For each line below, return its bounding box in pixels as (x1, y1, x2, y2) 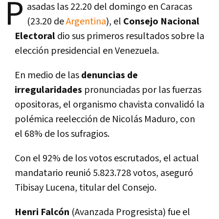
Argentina (66, 15, 106, 28)
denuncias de (81, 69, 138, 82)
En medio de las (15, 69, 81, 82)
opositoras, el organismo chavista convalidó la (15, 98, 204, 111)
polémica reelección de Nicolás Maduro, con (15, 113, 195, 126)
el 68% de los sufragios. (15, 128, 109, 141)
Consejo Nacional (123, 15, 199, 28)
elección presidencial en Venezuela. (15, 44, 159, 58)
